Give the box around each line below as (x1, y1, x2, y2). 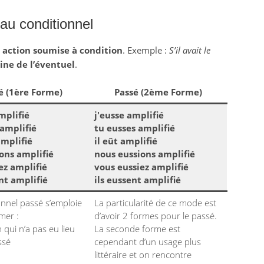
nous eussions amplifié (94, 148, 195, 160)
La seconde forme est (94, 223, 180, 235)
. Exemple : (122, 44, 169, 56)
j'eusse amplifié (94, 109, 164, 121)
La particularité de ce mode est (94, 197, 216, 209)
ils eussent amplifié (94, 174, 181, 186)
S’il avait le (169, 44, 210, 56)
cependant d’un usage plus (94, 236, 201, 247)
